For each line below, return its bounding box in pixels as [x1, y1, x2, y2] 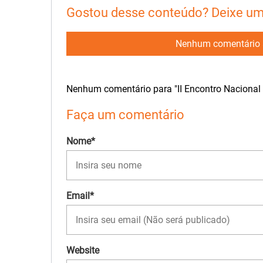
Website [66, 245, 99, 257]
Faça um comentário [66, 106, 184, 122]
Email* [66, 190, 94, 202]
